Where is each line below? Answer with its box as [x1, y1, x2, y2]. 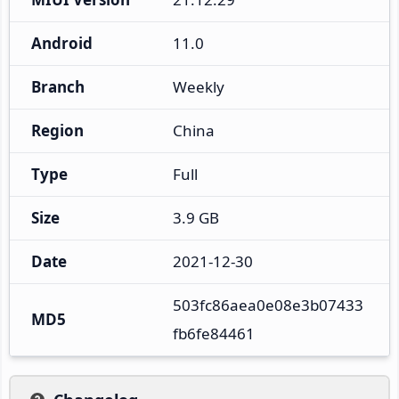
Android [31, 32, 93, 53]
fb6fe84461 [173, 322, 255, 344]
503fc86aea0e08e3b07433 [173, 294, 363, 315]
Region [31, 119, 84, 141]
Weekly [173, 76, 224, 97]
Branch [31, 76, 85, 97]
